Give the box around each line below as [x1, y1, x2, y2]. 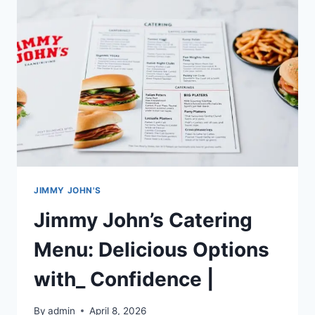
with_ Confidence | [34, 267, 214, 292]
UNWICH [94, 49, 138, 60]
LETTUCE [94, 63, 141, 75]
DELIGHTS [94, 34, 146, 46]
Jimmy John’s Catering [34, 208, 252, 233]
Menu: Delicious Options [34, 238, 269, 262]
